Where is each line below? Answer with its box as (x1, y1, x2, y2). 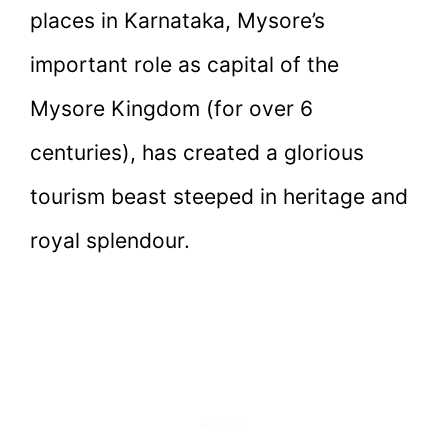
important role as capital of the (30, 52, 339, 78)
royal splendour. (30, 228, 190, 254)
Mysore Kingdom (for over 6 (30, 96, 313, 122)
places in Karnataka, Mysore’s (30, 8, 325, 34)
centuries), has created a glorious (30, 140, 364, 166)
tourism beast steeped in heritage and (30, 184, 408, 210)
